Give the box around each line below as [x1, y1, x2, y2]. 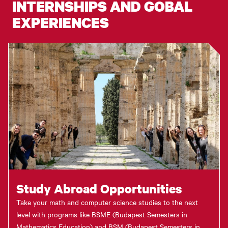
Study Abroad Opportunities [16, 180, 182, 197]
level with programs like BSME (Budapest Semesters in [16, 209, 187, 220]
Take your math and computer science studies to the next [16, 197, 198, 208]
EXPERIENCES [12, 12, 109, 32]
